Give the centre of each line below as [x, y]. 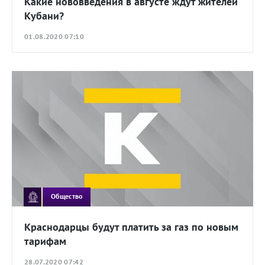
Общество [67, 196]
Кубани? [44, 16]
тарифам [45, 241]
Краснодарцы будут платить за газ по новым [131, 227]
